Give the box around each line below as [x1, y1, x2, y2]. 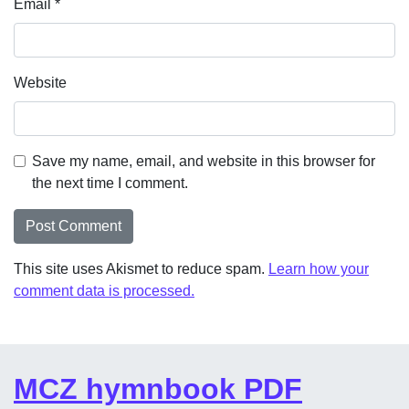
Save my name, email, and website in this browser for [32, 153, 375, 169]
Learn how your [268, 261, 369, 277]
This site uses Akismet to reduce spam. [14, 261, 268, 277]
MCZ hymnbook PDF [14, 372, 302, 405]
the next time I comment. [32, 175, 188, 191]
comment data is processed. [14, 283, 194, 299]
